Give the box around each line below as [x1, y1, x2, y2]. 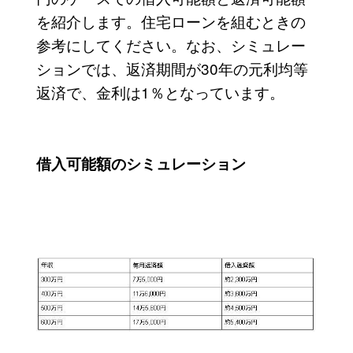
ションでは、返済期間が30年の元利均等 [35, 57, 308, 79]
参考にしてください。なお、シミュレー [35, 33, 306, 55]
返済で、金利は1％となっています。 [35, 80, 284, 102]
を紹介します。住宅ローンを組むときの [35, 9, 306, 32]
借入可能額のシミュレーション [35, 152, 246, 174]
